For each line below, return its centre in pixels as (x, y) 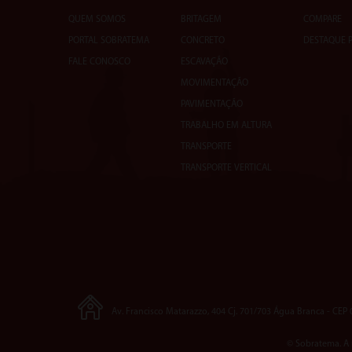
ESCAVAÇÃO (204, 62)
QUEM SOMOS (97, 20)
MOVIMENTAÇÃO (214, 83)
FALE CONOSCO (99, 62)
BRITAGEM (201, 20)
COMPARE (323, 20)
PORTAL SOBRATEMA (109, 41)
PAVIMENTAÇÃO (212, 104)
